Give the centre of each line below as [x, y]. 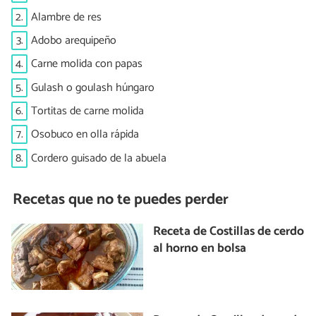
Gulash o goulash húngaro [93, 87]
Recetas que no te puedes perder [121, 199]
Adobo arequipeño [74, 40]
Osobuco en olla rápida [85, 135]
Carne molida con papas [87, 64]
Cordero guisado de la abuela [99, 158]
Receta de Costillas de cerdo [229, 232]
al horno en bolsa [200, 249]
